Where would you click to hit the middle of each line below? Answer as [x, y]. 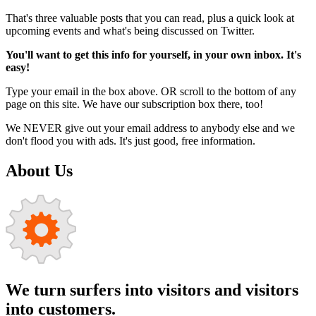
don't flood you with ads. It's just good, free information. [132, 141]
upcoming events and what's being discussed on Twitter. [132, 31]
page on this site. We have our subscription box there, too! [134, 104]
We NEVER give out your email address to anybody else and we [150, 128]
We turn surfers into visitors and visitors [152, 290]
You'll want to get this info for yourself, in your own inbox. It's [153, 55]
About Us [39, 171]
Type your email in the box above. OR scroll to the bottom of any [151, 92]
